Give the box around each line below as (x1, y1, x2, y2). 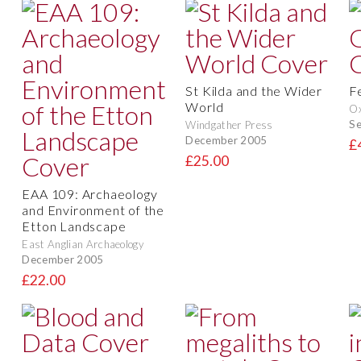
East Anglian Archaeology (22, 238, 144, 251)
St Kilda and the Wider (185, 83, 322, 99)
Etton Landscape (22, 218, 127, 234)
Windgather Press (185, 118, 273, 132)
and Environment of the (22, 202, 164, 218)
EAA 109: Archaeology (22, 186, 158, 202)
